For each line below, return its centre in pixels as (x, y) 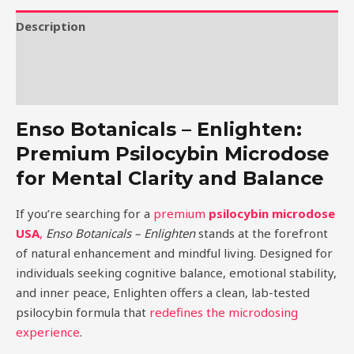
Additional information (84, 57)
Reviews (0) (50, 89)
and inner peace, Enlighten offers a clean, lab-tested (163, 293)
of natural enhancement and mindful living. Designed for (174, 253)
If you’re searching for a (83, 214)
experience (48, 332)
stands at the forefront (262, 233)
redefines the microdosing (224, 313)
